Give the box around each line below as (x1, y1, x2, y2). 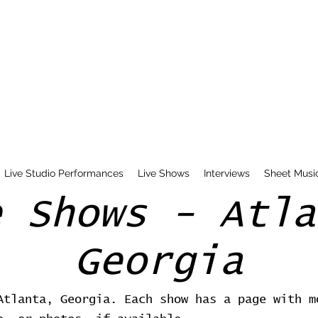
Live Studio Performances (4, 168, 124, 179)
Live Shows (137, 168, 190, 179)
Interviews (203, 168, 250, 179)
